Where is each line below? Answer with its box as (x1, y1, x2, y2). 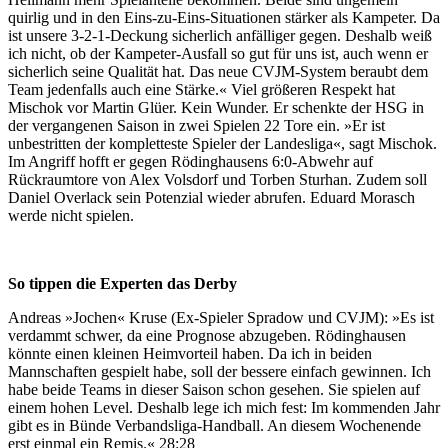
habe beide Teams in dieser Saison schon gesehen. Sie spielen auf (8, 380, 420, 398)
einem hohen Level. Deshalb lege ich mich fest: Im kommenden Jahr (8, 398, 440, 416)
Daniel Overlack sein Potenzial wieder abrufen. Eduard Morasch (8, 188, 415, 206)
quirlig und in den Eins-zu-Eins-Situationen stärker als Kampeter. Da (8, 8, 440, 26)
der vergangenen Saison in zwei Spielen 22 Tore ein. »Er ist (8, 116, 385, 134)
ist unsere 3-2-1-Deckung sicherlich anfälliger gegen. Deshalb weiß (8, 26, 432, 44)
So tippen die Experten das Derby (8, 274, 237, 292)
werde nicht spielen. (8, 206, 134, 224)
